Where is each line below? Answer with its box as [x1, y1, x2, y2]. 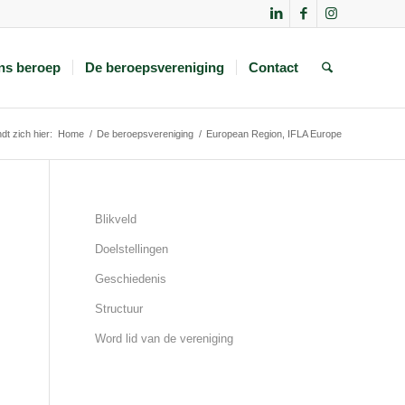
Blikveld [95, 212, 137, 226]
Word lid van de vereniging [95, 332, 234, 345]
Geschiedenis [95, 272, 167, 286]
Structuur [95, 302, 144, 316]
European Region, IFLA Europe [206, 128, 342, 139]
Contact [249, 60, 299, 75]
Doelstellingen [95, 242, 169, 256]
